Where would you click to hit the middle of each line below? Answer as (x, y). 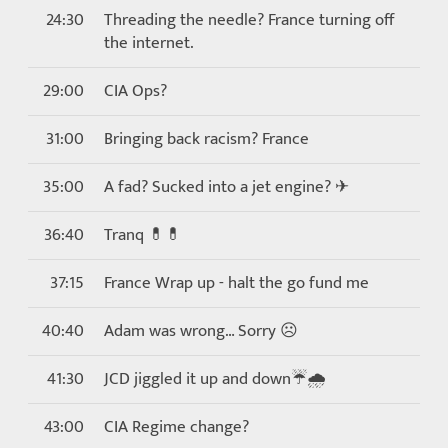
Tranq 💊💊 (143, 235)
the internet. (149, 43)
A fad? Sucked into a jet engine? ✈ (226, 187)
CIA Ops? (135, 91)
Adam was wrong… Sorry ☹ (201, 331)
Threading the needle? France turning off (249, 20)
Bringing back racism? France (206, 139)
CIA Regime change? (176, 427)
